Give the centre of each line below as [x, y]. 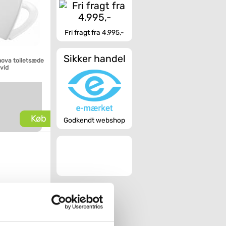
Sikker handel [94, 59]
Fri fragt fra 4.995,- [94, 32]
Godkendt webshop [94, 120]
